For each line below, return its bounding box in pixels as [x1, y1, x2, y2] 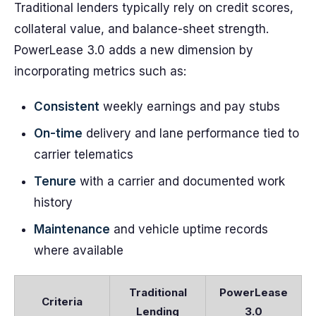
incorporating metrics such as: [14, 64, 186, 78]
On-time [34, 126, 83, 140]
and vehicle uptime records [110, 222, 268, 236]
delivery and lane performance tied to [83, 126, 299, 140]
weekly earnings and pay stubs [99, 99, 280, 114]
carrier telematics [34, 147, 133, 162]
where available [34, 243, 123, 257]
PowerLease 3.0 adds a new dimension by [14, 43, 253, 57]
